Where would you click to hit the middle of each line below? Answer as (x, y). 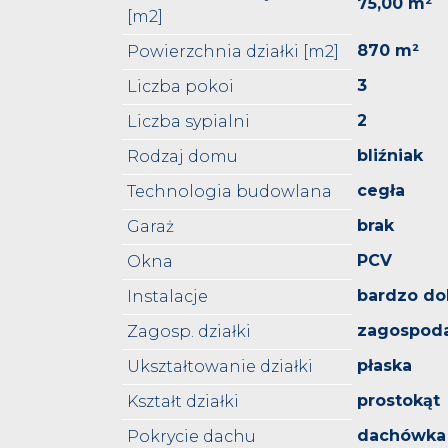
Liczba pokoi (180, 87)
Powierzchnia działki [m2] (233, 52)
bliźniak (390, 156)
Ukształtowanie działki (220, 367)
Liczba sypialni (188, 122)
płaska (384, 366)
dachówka (401, 436)
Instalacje (167, 297)
